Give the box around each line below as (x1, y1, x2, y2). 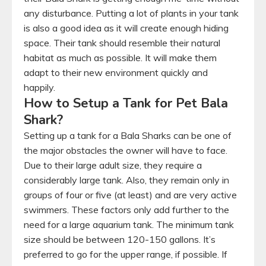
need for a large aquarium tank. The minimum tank (24, 218, 234, 230)
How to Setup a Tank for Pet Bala (24, 94, 228, 112)
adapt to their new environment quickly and (24, 66, 208, 78)
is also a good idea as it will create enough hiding (24, 21, 229, 34)
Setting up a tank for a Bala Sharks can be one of (24, 129, 232, 141)
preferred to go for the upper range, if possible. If (24, 248, 227, 260)
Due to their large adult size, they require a (24, 159, 202, 171)
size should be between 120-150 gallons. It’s (24, 233, 216, 245)
